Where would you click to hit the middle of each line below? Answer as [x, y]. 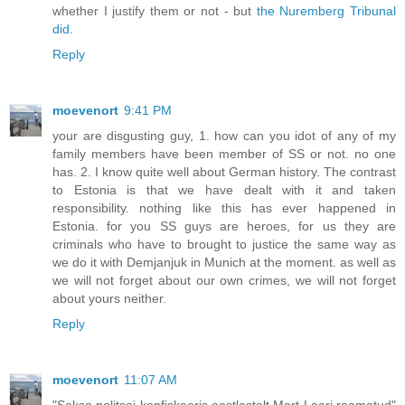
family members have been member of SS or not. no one [224, 153]
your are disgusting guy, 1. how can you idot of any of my [224, 135]
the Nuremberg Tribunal [326, 10]
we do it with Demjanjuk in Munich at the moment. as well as [224, 262]
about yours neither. [109, 298]
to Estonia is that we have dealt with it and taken [224, 189]
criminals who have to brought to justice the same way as [224, 244]
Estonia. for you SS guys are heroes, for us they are [224, 226]
